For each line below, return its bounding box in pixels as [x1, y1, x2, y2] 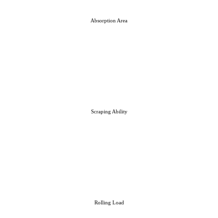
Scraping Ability [91, 109, 127, 115]
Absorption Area [91, 18, 127, 24]
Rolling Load [94, 200, 124, 206]
